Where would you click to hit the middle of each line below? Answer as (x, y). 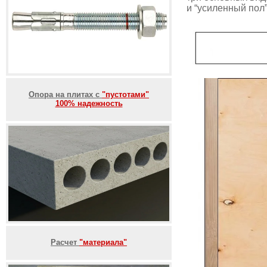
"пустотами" (125, 94)
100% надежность (89, 103)
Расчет (65, 242)
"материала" (103, 242)
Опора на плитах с (65, 94)
